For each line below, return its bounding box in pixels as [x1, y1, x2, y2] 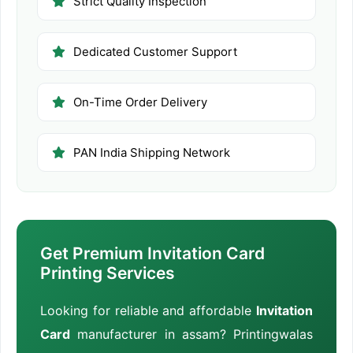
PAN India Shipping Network [73, 145, 230, 161]
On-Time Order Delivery [73, 95, 207, 110]
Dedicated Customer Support [73, 44, 237, 60]
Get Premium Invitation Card [40, 243, 265, 264]
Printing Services [40, 263, 175, 284]
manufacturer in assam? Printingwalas [70, 326, 313, 343]
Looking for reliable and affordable [40, 303, 256, 319]
